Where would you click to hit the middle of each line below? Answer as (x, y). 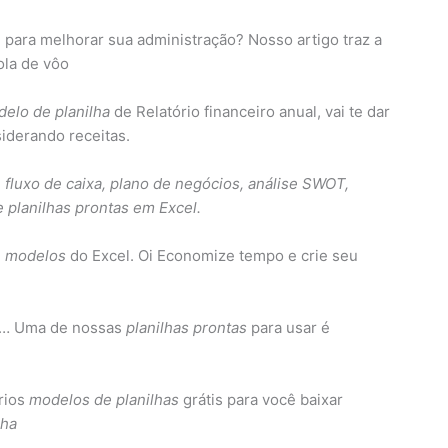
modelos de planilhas (104, 400)
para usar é (288, 328)
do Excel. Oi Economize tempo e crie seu (212, 256)
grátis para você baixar (261, 400)
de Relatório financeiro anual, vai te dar (250, 112)
